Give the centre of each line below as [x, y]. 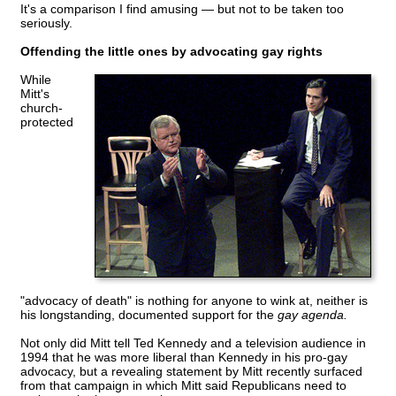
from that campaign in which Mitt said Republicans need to [183, 386]
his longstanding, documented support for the [149, 315]
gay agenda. [312, 315]
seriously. [46, 23]
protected [47, 122]
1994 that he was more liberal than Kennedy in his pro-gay [184, 358]
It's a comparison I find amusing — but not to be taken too [182, 9]
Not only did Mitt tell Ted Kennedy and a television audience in [193, 343]
